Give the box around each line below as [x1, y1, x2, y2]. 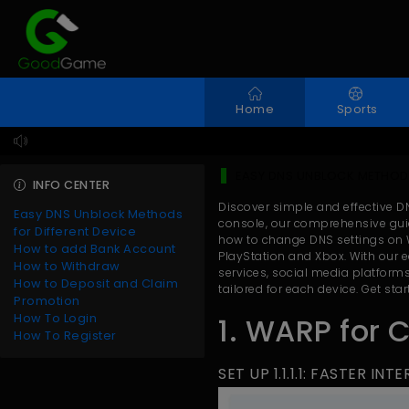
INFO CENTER [32, 177, 110, 193]
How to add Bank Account [14, 241, 176, 257]
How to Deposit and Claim [14, 276, 178, 291]
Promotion [14, 293, 80, 309]
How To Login [14, 310, 97, 326]
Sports [336, 101, 378, 117]
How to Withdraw [14, 258, 121, 274]
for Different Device [14, 224, 136, 239]
